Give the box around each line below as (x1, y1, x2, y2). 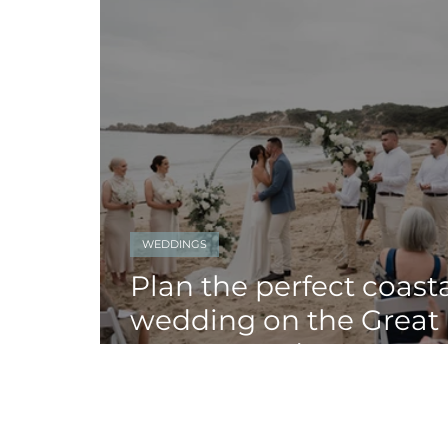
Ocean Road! (130, 337, 310, 371)
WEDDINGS (142, 237, 207, 251)
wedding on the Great (130, 303, 439, 337)
